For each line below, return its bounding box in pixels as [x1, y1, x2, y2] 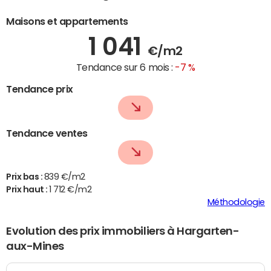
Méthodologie [207, 198, 265, 207]
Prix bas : [6, 172, 44, 181]
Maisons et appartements [6, 16, 128, 26]
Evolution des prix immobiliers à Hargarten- [6, 226, 240, 237]
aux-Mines [6, 241, 64, 252]
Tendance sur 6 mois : [76, 62, 175, 72]
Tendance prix [6, 83, 73, 94]
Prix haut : [6, 185, 50, 194]
